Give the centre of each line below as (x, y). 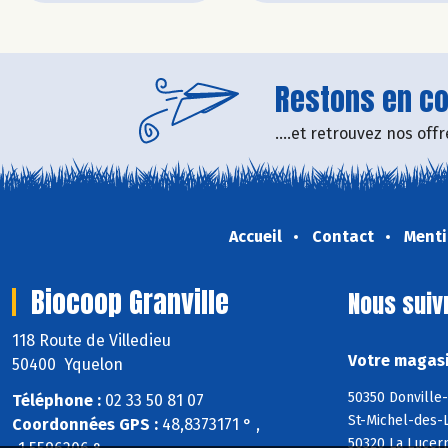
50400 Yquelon (67, 364)
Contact (342, 236)
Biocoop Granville (130, 301)
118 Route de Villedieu (93, 340)
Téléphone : (56, 401)
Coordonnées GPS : (85, 425)
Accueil (255, 236)
